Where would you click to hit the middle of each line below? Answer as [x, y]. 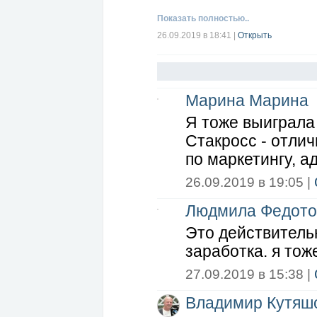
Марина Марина [247, 101]
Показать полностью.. [203, 18]
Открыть [255, 35]
